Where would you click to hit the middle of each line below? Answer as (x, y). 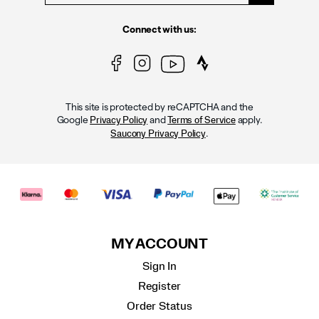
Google (73, 120)
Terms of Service (202, 121)
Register (159, 286)
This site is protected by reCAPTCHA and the (159, 108)
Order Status (159, 306)
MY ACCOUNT (159, 244)
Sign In (159, 266)
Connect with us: (159, 30)
